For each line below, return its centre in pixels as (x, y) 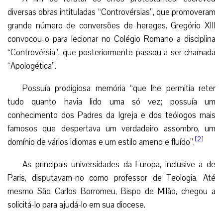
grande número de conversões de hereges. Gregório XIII (111, 25)
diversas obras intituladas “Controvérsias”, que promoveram (111, 12)
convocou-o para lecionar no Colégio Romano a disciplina (111, 39)
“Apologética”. (32, 66)
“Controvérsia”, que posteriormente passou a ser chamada (111, 52)
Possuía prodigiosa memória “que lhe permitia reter (119, 88)
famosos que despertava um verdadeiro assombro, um (111, 128)
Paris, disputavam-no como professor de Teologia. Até (111, 178)
